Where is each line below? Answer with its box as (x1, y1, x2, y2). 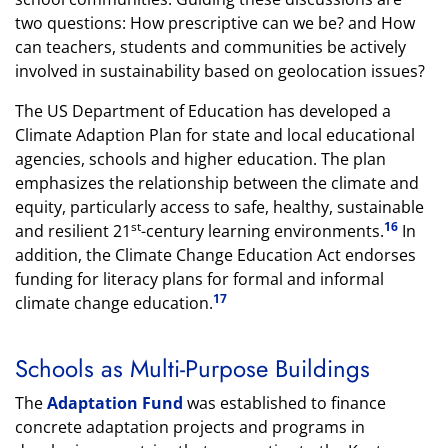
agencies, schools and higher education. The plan (15, 148, 386, 170)
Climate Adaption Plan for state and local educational (15, 124, 415, 146)
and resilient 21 (15, 220, 131, 242)
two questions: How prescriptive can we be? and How (15, 12, 415, 34)
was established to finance (183, 392, 386, 414)
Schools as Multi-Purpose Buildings (15, 351, 370, 386)
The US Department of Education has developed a (15, 100, 391, 122)
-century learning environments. (141, 220, 384, 242)
